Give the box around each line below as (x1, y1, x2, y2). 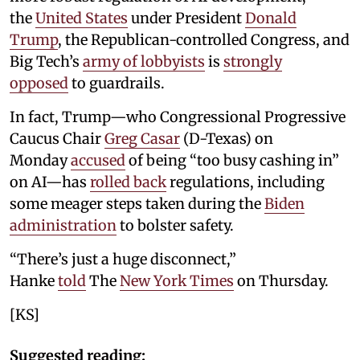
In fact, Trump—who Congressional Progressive (10, 108, 346, 127)
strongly (223, 52, 282, 72)
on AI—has (10, 173, 90, 192)
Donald (245, 9, 297, 28)
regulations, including (166, 173, 325, 192)
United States (35, 9, 128, 28)
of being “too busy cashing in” (125, 151, 339, 170)
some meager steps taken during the (10, 194, 264, 214)
